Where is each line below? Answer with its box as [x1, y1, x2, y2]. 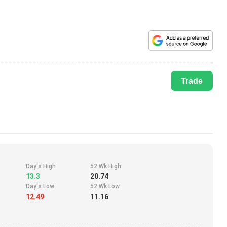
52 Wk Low [90, 183, 120, 191]
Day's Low [26, 183, 55, 191]
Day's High [26, 163, 56, 170]
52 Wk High [90, 163, 121, 170]
